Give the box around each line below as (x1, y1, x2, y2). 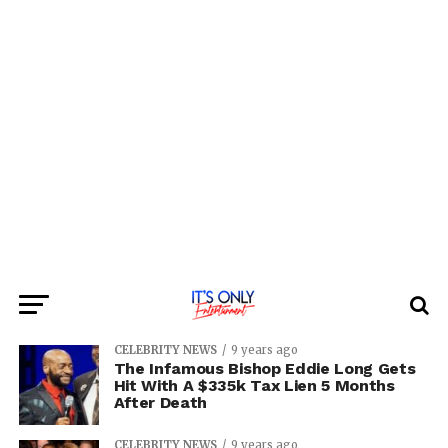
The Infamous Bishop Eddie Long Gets (113, 359, 416, 378)
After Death (113, 393, 208, 412)
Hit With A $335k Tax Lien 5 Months (113, 376, 395, 395)
